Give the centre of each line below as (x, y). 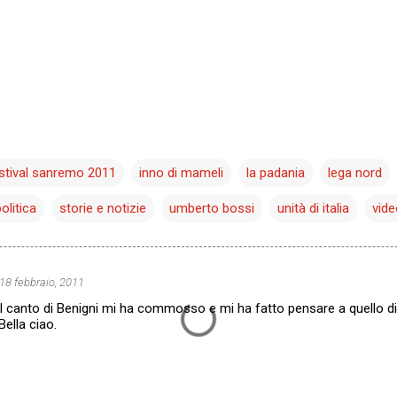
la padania (276, 172)
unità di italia (313, 208)
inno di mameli (181, 172)
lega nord (355, 172)
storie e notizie (103, 208)
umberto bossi (212, 208)
